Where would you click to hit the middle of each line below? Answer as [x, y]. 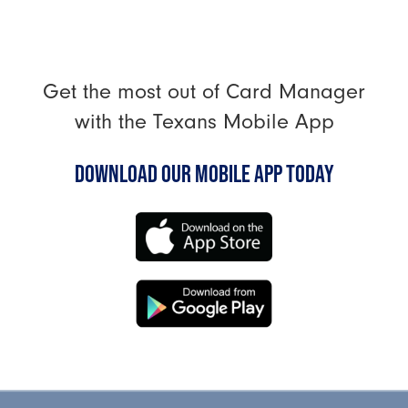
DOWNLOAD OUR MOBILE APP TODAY [204, 173]
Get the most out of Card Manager [204, 92]
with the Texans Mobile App [204, 122]
